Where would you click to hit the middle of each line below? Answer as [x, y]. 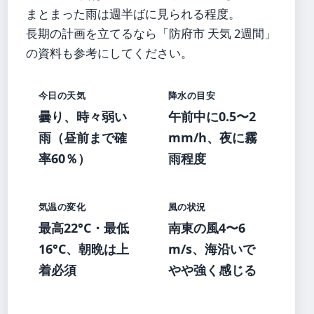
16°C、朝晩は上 [84, 248]
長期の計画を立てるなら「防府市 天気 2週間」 [151, 33]
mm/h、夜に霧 [213, 137]
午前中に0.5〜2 [212, 116]
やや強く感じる [212, 269]
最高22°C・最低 [84, 227]
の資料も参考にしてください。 [109, 53]
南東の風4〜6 [207, 227]
